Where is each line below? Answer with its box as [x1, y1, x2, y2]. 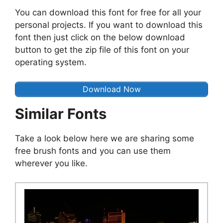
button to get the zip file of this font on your [15, 45, 189, 55]
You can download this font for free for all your [15, 7, 201, 18]
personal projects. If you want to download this [15, 20, 203, 30]
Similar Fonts [15, 105, 107, 122]
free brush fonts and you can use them [15, 145, 171, 156]
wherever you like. [15, 158, 88, 168]
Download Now [82, 84, 141, 94]
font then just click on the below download [15, 32, 185, 43]
